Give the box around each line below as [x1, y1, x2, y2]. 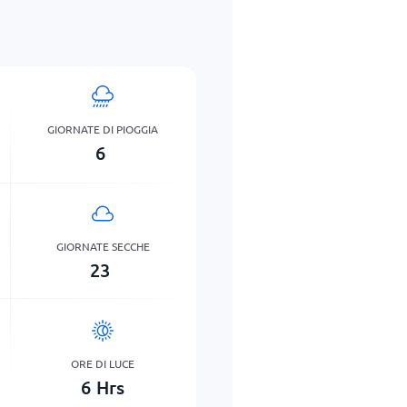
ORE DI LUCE [71, 355, 135, 371]
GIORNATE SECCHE [55, 238, 150, 253]
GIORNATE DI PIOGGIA [47, 121, 159, 136]
